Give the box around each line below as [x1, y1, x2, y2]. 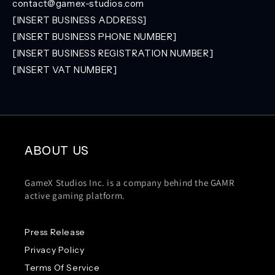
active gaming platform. [25, 190, 125, 201]
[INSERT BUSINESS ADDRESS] [12, 14, 147, 26]
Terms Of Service [25, 262, 100, 273]
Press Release [25, 227, 85, 238]
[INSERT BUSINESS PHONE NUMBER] [12, 31, 177, 42]
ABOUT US [25, 142, 89, 158]
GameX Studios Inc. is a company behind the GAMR [25, 177, 234, 188]
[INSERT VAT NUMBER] [12, 64, 117, 76]
